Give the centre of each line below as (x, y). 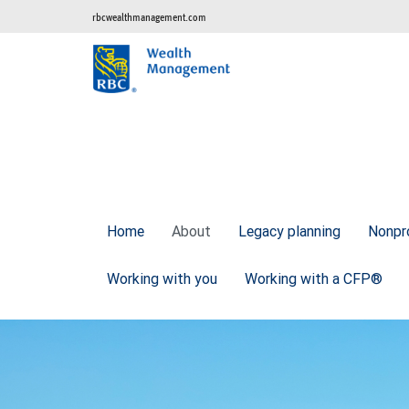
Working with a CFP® (314, 279)
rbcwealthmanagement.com (149, 17)
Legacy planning (289, 231)
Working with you (162, 279)
